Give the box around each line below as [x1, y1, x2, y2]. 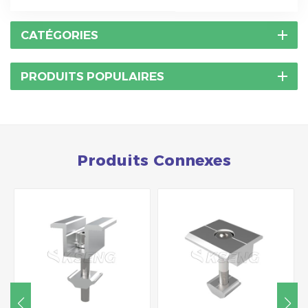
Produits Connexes [77, 151, 231, 170]
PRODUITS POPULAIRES [21, 69, 164, 84]
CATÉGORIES [21, 28, 98, 43]
